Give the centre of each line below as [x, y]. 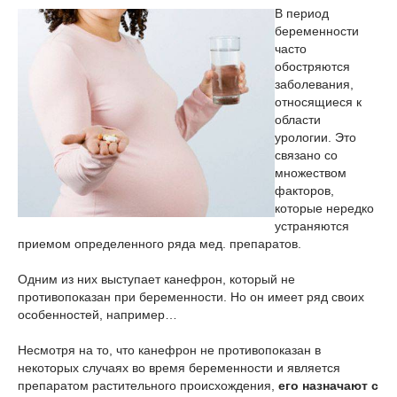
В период [302, 13]
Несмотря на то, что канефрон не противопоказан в [169, 350]
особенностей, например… [97, 315]
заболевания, [314, 84]
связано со [306, 155]
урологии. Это [315, 137]
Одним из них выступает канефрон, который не [156, 279]
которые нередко [324, 208]
